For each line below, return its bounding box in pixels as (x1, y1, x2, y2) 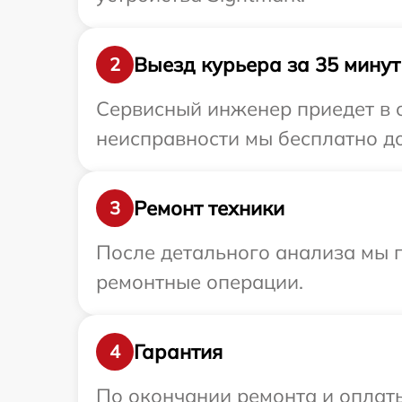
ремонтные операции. (96, 269, 303, 294)
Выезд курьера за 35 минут (134, 51, 400, 77)
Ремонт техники (134, 195, 284, 221)
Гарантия (134, 338, 223, 364)
